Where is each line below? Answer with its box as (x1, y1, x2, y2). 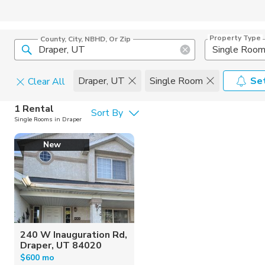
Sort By (91, 106, 123, 119)
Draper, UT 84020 (20, 238, 102, 252)
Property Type (209, 33, 261, 43)
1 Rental (14, 102, 54, 115)
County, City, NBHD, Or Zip (40, 34, 131, 44)
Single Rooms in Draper (14, 115, 82, 124)
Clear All (28, 75, 65, 88)
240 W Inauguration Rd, (20, 228, 127, 241)
